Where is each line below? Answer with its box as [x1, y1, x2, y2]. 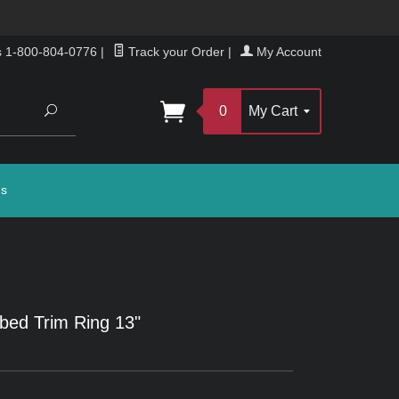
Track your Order [125, 45, 224, 59]
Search [56, 103, 97, 118]
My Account [253, 45, 322, 59]
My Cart [248, 103, 301, 118]
